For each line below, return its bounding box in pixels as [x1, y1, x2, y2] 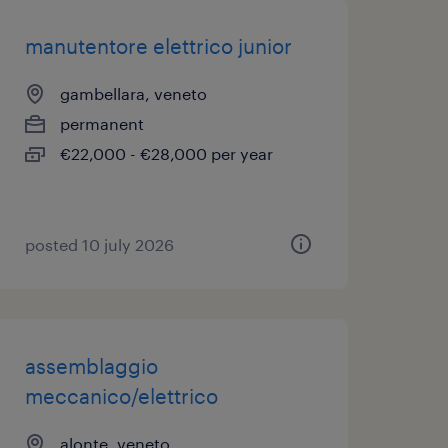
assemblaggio [24, 354, 158, 378]
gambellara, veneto [59, 84, 207, 103]
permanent [59, 114, 144, 133]
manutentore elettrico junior [24, 34, 292, 58]
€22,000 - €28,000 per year [59, 144, 273, 163]
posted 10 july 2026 [24, 235, 174, 254]
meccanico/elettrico [24, 384, 218, 408]
